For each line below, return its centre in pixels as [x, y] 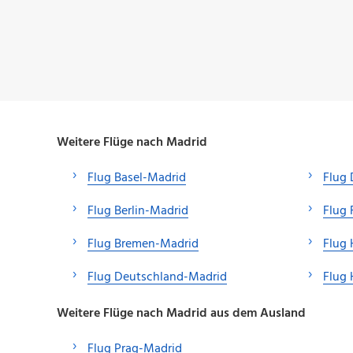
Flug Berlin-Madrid [138, 211]
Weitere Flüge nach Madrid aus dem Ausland [181, 313]
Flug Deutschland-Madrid [157, 277]
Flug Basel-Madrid [137, 178]
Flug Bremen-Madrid [143, 244]
